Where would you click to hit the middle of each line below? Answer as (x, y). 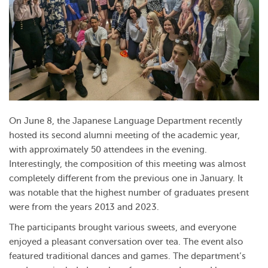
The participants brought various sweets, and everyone (123, 227)
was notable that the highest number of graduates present (129, 193)
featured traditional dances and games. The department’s (127, 256)
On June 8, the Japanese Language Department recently (126, 121)
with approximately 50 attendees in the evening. (108, 150)
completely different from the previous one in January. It (126, 178)
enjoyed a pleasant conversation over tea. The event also (126, 242)
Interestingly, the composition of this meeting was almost (127, 164)
